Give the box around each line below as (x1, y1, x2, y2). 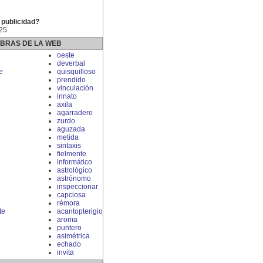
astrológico (57, 166, 92, 174)
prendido (57, 76, 86, 84)
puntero (57, 224, 82, 232)
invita (57, 248, 74, 257)
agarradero (57, 109, 93, 117)
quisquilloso (57, 68, 96, 76)
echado (57, 240, 81, 248)
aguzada (57, 125, 85, 133)
